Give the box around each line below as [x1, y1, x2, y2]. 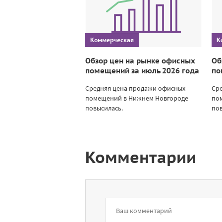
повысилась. [85, 103, 123, 112]
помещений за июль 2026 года [85, 65, 199, 75]
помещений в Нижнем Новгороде [85, 93, 188, 103]
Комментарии [85, 146, 196, 167]
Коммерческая [90, 36, 134, 44]
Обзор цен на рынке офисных [85, 55, 195, 65]
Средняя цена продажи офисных [85, 83, 185, 93]
